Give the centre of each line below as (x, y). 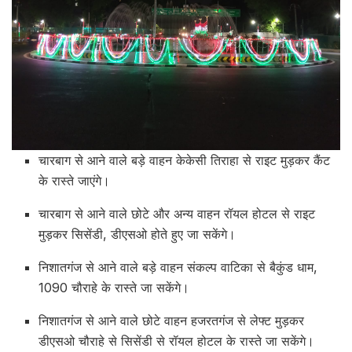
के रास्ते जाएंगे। (75, 181)
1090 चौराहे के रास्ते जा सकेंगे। (114, 288)
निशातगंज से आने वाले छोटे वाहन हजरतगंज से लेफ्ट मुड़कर (172, 321)
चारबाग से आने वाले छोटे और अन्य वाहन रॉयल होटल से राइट (177, 214)
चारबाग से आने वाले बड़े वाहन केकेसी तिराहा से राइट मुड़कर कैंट (185, 161)
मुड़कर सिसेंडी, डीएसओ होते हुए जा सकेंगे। (137, 235)
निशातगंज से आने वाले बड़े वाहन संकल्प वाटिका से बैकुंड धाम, (178, 268)
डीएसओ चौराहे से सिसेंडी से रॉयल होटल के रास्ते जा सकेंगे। (177, 341)
